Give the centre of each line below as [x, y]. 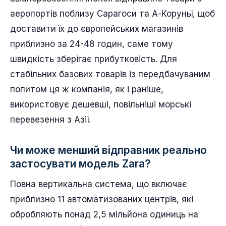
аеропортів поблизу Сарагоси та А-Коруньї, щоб [112, 13]
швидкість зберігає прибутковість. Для [94, 59]
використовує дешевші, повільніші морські [101, 104]
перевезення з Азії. [50, 119]
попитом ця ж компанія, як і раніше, [87, 89]
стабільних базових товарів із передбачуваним [110, 74]
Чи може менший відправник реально [108, 150]
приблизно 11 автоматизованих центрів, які [102, 199]
